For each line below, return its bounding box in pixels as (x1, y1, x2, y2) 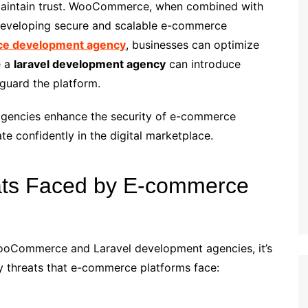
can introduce (166, 57, 241, 71)
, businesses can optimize (126, 38, 259, 52)
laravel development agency (14, 57, 166, 71)
